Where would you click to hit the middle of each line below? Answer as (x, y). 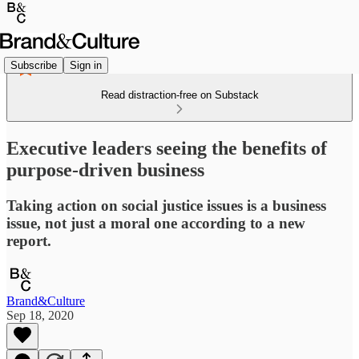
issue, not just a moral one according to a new (156, 223)
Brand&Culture (46, 301)
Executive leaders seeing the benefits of (167, 148)
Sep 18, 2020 (40, 315)
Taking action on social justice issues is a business (166, 205)
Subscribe (34, 65)
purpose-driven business (105, 169)
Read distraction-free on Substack (179, 95)
